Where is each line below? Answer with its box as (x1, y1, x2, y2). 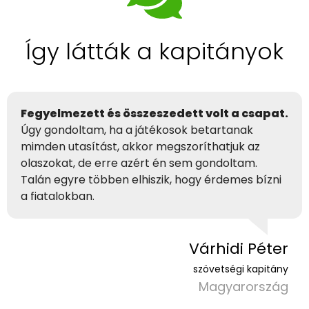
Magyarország (199, 278, 288, 296)
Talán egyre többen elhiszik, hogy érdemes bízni (21, 172, 281, 188)
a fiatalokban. (21, 188, 94, 205)
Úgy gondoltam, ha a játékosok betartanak (21, 122, 253, 139)
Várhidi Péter (189, 238, 288, 260)
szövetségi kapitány (193, 262, 288, 277)
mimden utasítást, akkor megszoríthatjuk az (21, 139, 260, 155)
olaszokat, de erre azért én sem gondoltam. (21, 155, 257, 172)
